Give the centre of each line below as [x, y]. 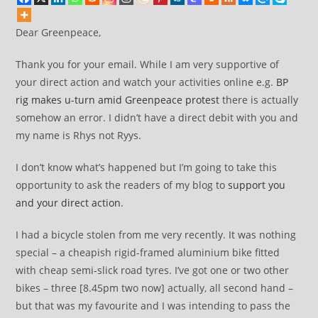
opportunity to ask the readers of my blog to [122, 185]
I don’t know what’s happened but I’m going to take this [147, 167]
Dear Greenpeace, [59, 32]
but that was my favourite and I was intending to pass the [153, 306]
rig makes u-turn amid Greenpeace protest [118, 100]
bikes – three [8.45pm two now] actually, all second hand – [155, 288]
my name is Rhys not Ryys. [79, 135]
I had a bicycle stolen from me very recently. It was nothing [156, 235]
